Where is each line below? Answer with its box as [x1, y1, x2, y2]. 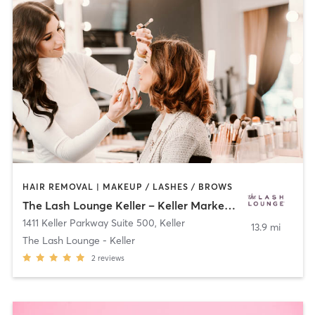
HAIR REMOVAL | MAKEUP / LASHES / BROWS [22, 181, 233, 193]
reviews [97, 252, 124, 263]
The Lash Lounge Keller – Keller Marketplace [224, 198, 236, 212]
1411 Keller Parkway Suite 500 [22, 216, 155, 229]
